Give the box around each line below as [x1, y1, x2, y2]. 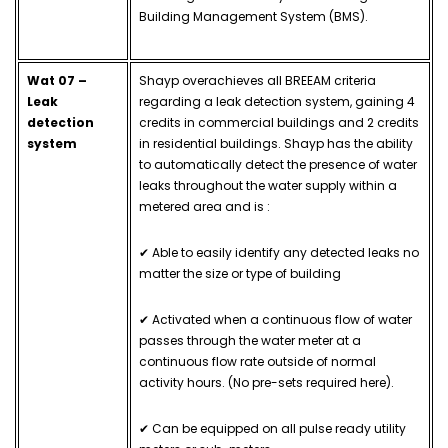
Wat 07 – [26, 72, 87, 90]
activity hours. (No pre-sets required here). [138, 374, 394, 392]
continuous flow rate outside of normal [138, 353, 376, 371]
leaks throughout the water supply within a [138, 177, 397, 195]
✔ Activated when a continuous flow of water [138, 311, 412, 329]
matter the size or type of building [138, 265, 341, 283]
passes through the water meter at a [138, 332, 361, 350]
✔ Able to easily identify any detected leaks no [138, 244, 419, 262]
